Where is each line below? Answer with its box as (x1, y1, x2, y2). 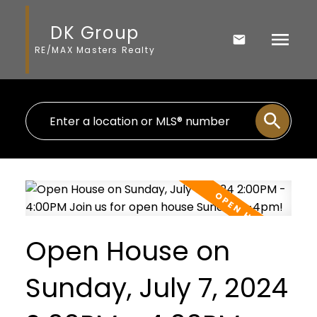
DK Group (50, 21, 139, 45)
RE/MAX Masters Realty (34, 43, 156, 56)
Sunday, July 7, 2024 (25, 270, 288, 307)
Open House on (25, 233, 230, 270)
